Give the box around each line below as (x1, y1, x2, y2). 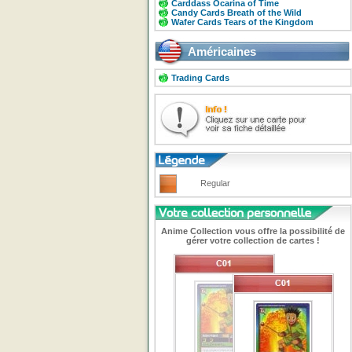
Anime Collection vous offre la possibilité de (161, 226, 345, 236)
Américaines (188, 45, 256, 58)
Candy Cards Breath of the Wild (171, 8, 302, 17)
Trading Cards (171, 73, 229, 82)
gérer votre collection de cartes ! (186, 236, 320, 245)
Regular (200, 178, 230, 188)
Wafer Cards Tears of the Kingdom (171, 17, 313, 27)
